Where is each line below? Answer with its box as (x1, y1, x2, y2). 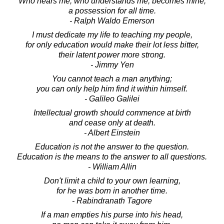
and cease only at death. (68, 118, 155, 127)
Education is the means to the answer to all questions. (17, 152, 207, 161)
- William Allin (87, 162, 136, 171)
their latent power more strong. (58, 50, 165, 59)
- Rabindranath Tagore (72, 196, 152, 205)
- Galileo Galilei (84, 94, 139, 103)
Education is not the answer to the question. (35, 142, 189, 151)
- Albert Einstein (84, 128, 140, 137)
